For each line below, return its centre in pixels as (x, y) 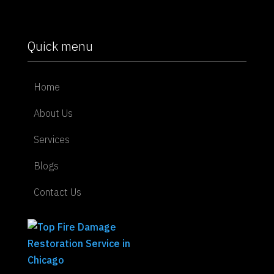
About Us (53, 113)
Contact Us (57, 192)
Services (51, 139)
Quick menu (60, 46)
